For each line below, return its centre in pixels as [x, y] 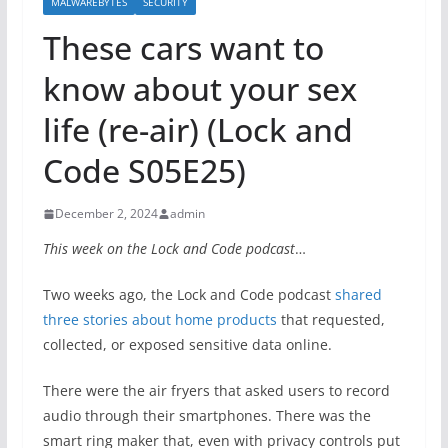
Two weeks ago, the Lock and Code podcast [188, 294]
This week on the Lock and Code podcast [168, 248]
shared [358, 294]
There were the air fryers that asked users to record [216, 390]
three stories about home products [159, 319]
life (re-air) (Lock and [197, 129]
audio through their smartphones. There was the [206, 415]
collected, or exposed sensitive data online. [187, 344]
